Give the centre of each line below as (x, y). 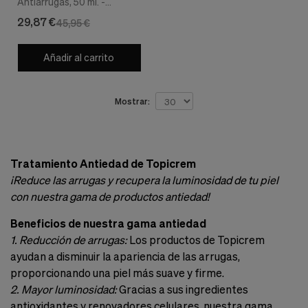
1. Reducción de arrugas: (69, 239)
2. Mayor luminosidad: (64, 289)
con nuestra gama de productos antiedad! (110, 196)
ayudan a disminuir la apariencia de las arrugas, (125, 256)
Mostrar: (132, 101)
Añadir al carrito (78, 57)
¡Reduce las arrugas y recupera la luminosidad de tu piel (144, 179)
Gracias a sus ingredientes (183, 289)
